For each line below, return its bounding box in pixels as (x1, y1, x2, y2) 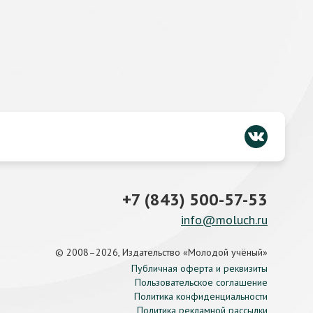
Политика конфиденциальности (134, 290, 268, 303)
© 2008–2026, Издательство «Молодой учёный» (55, 246, 268, 259)
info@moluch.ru (181, 212, 268, 228)
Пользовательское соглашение (135, 276, 268, 289)
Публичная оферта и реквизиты (131, 262, 268, 275)
